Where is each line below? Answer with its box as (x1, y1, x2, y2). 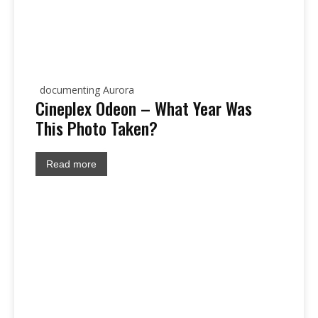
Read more (46, 158, 97, 170)
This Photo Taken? (35, 115, 158, 141)
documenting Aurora (40, 83, 134, 97)
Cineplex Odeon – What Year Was (35, 95, 252, 121)
